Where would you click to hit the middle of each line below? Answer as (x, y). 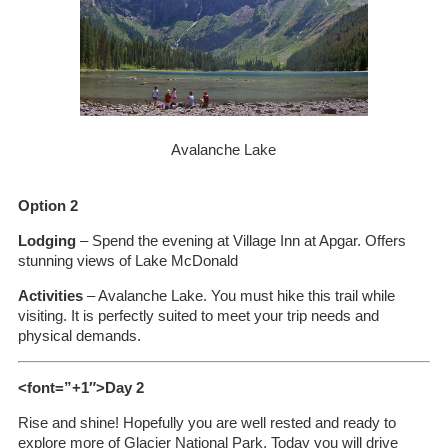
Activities (50, 295)
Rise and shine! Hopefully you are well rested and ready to (206, 422)
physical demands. (79, 335)
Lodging (46, 240)
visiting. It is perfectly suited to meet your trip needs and (198, 315)
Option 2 (47, 205)
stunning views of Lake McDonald (127, 260)
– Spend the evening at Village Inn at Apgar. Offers (240, 240)
